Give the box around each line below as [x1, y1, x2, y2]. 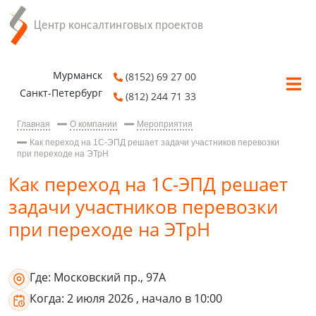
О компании [70, 119, 117, 130]
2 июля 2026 [67, 291, 136, 307]
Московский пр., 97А [54, 269, 166, 286]
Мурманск [53, 68, 103, 83]
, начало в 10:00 [136, 291, 222, 307]
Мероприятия [137, 119, 193, 130]
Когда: [30, 291, 64, 307]
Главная [17, 119, 50, 130]
